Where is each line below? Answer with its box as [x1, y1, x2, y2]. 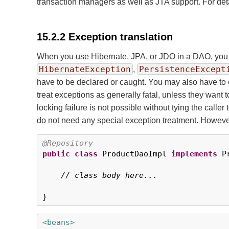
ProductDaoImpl [98, 149, 171, 158]
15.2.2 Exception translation [37, 31, 173, 42]
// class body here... [61, 171, 157, 180]
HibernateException [39, 64, 131, 74]
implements [171, 149, 217, 158]
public [42, 149, 70, 158]
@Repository [42, 139, 93, 148]
